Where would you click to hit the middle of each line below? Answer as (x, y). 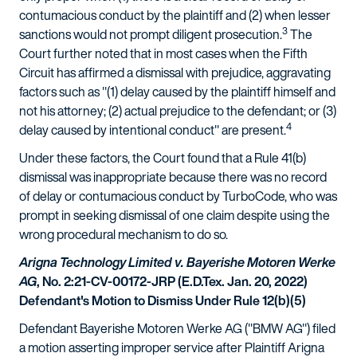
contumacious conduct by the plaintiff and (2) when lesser (175, 15)
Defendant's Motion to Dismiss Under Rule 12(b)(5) (163, 300)
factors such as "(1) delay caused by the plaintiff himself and (177, 92)
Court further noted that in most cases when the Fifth (163, 53)
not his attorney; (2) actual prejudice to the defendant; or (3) (178, 111)
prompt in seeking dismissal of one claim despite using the (175, 215)
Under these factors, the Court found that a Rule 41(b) (163, 158)
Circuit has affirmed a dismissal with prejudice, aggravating (175, 73)
